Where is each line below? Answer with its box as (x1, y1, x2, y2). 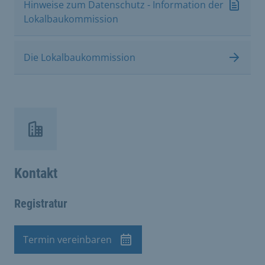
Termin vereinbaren (23, 233, 112, 246)
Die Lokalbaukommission (24, 51, 135, 64)
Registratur (14, 196, 67, 211)
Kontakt (14, 165, 57, 182)
